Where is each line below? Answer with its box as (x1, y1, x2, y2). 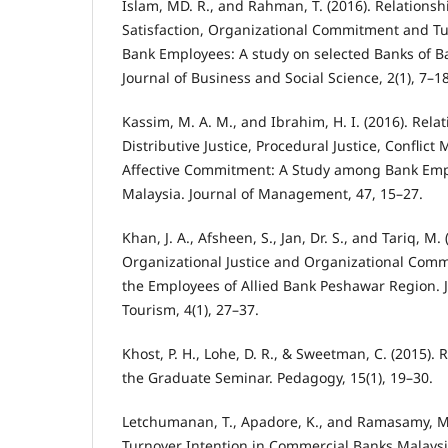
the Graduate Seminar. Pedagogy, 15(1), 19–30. (122, 368, 433, 388)
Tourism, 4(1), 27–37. (122, 300, 259, 320)
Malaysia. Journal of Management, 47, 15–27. (122, 184, 423, 204)
